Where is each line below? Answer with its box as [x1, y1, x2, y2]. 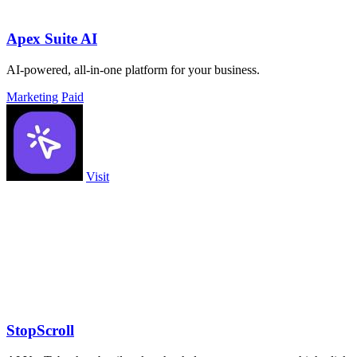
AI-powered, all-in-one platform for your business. [6, 63, 260, 77]
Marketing [6, 90, 58, 104]
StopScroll [6, 321, 74, 339]
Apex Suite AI [6, 30, 97, 48]
